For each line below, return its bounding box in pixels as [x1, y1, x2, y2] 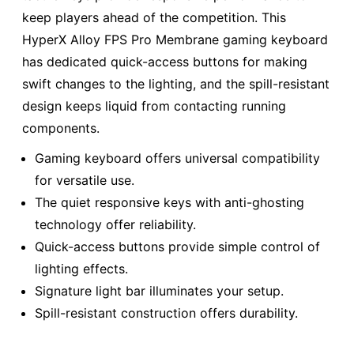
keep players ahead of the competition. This [22, 9, 286, 26]
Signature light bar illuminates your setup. [35, 282, 284, 299]
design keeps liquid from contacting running [22, 98, 286, 115]
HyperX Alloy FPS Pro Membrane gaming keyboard [22, 32, 328, 48]
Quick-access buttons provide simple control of [35, 238, 320, 254]
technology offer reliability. [35, 216, 196, 232]
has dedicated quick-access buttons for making [22, 54, 307, 70]
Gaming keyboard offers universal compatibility [35, 149, 320, 166]
